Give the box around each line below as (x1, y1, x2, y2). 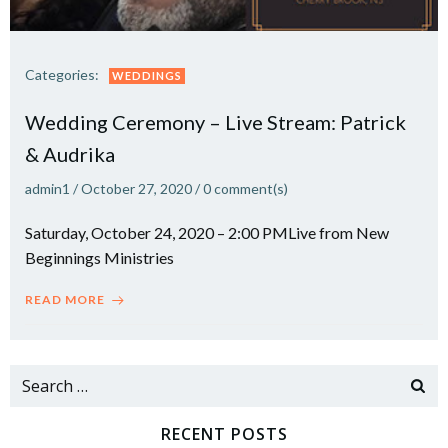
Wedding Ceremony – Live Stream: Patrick (25, 110, 406, 134)
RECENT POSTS (160, 423, 288, 445)
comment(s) (214, 180, 288, 197)
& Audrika (25, 142, 115, 166)
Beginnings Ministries (25, 248, 174, 267)
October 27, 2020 (81, 180, 192, 197)
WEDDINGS (112, 69, 182, 82)
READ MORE (25, 292, 105, 307)
